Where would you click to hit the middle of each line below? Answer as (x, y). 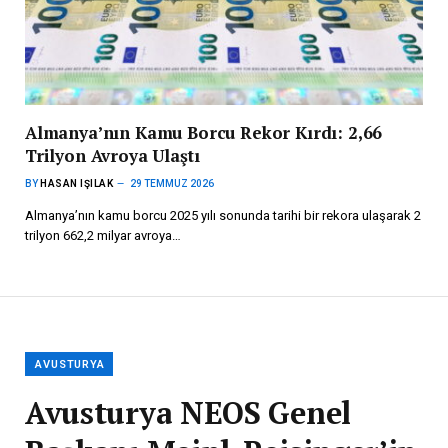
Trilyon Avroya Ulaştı (112, 155)
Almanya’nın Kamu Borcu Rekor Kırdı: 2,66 (204, 132)
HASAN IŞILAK (76, 183)
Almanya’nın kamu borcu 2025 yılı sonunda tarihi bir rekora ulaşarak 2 (223, 215)
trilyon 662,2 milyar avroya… (103, 235)
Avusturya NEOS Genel (188, 412)
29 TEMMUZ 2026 (172, 183)
